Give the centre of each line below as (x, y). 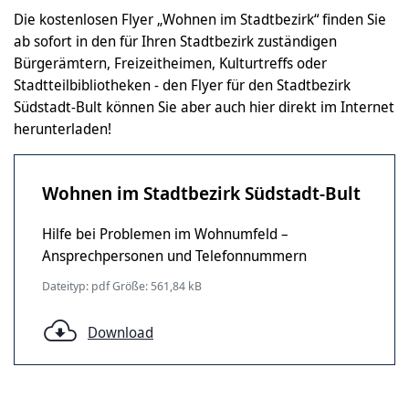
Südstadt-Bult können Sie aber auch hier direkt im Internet (204, 107)
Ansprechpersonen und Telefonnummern (174, 256)
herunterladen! (63, 129)
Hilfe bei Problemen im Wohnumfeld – (165, 234)
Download (121, 332)
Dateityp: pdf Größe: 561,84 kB (122, 286)
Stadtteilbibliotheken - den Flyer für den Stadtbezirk (182, 85)
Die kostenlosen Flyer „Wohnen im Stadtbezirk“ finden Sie (200, 19)
